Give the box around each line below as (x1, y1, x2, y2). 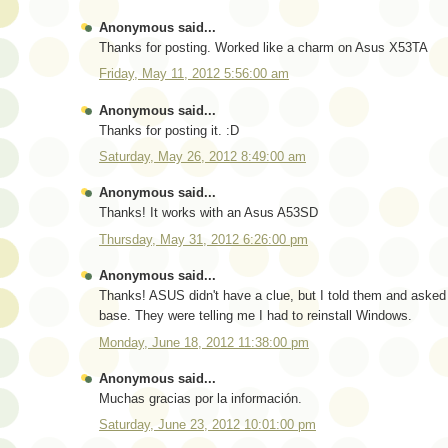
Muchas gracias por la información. (99, 390, 302, 406)
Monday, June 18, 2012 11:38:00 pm (99, 334, 309, 350)
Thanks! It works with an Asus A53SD (99, 205, 318, 221)
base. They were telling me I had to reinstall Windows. (99, 308, 412, 324)
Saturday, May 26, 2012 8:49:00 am (99, 149, 306, 165)
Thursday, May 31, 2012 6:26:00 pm (99, 231, 308, 247)
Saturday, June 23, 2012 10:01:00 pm (99, 417, 316, 433)
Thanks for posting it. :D (99, 122, 239, 138)
